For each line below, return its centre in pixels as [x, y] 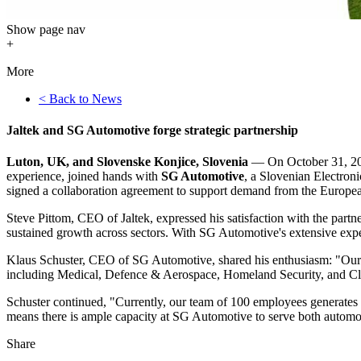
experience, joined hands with [84, 176]
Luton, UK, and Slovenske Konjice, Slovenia [129, 162]
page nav [61, 29]
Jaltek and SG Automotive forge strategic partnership [152, 131]
